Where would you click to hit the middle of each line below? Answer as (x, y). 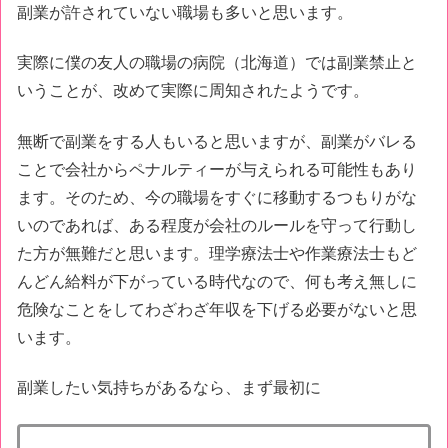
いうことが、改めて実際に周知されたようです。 (193, 91)
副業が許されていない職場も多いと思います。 (185, 12)
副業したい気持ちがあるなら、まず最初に (169, 388)
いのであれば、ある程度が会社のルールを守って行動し (217, 225)
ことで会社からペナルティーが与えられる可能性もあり (217, 169)
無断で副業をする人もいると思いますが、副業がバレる (217, 141)
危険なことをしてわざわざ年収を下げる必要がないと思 (217, 309)
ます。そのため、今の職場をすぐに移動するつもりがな (217, 197)
